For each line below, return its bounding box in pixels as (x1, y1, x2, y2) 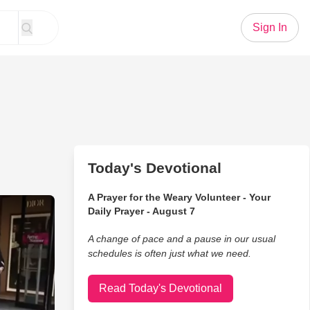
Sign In (253, 21, 287, 33)
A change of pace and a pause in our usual (87, 233, 275, 244)
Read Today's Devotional (98, 282, 222, 294)
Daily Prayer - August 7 (87, 206, 195, 217)
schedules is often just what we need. (87, 248, 251, 259)
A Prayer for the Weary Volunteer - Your (87, 192, 271, 203)
